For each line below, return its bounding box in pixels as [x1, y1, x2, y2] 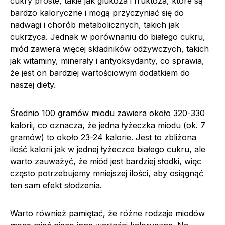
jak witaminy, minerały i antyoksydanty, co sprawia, [10, 55, 204, 66]
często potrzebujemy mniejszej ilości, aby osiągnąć [10, 168, 203, 178]
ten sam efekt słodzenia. [10, 180, 102, 190]
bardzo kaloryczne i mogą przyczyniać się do [10, 7, 184, 18]
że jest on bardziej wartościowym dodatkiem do [10, 67, 190, 78]
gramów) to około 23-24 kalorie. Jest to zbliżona [10, 132, 196, 142]
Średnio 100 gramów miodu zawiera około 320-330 [10, 107, 205, 118]
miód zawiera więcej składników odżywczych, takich [10, 43, 209, 54]
